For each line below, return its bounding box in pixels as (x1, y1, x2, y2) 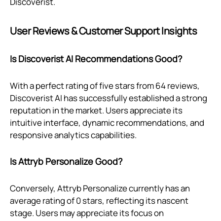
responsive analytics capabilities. (10, 129, 137, 141)
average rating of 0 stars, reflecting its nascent (10, 195, 188, 207)
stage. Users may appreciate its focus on (10, 207, 164, 219)
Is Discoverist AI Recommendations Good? (10, 53, 182, 65)
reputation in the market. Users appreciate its (10, 105, 183, 116)
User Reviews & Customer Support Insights (10, 24, 197, 38)
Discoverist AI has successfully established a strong (10, 92, 207, 104)
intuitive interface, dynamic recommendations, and (10, 117, 204, 129)
